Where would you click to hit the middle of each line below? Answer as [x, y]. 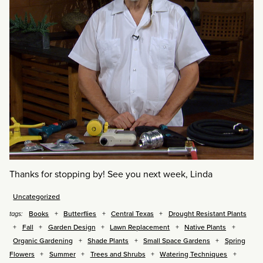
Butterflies [80, 213]
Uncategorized [37, 196]
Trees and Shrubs [118, 254]
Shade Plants [108, 240]
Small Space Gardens [176, 240]
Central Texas [132, 213]
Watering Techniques [194, 254]
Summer [62, 254]
